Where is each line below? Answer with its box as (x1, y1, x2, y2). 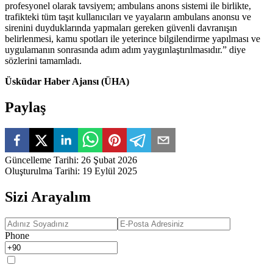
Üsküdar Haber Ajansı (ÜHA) (5, 76, 129, 87)
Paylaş (5, 99, 46, 116)
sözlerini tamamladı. (5, 55, 82, 66)
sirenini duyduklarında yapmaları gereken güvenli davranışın (5, 23, 237, 34)
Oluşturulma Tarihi (5, 166, 77, 177)
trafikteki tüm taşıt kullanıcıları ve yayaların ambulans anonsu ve (5, 12, 251, 23)
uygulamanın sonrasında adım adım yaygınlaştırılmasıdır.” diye (5, 44, 246, 55)
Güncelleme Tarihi (5, 155, 76, 166)
